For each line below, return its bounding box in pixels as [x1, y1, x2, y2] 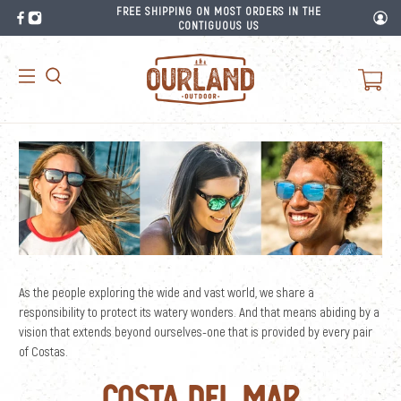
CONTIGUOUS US [178, 18, 260, 32]
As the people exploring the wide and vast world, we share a [19, 284, 315, 301]
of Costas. [19, 343, 69, 360]
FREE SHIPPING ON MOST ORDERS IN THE [116, 4, 322, 18]
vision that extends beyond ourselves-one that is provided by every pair [19, 323, 373, 340]
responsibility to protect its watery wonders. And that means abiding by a [19, 303, 380, 320]
